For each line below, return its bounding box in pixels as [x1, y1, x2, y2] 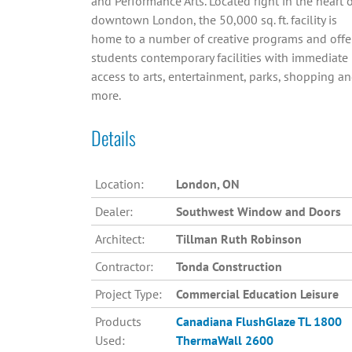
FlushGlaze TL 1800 [235, 313, 342, 330]
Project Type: [94, 286, 162, 302]
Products [94, 313, 141, 330]
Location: [94, 176, 144, 192]
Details [90, 123, 136, 152]
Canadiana [175, 313, 233, 330]
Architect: [94, 231, 145, 247]
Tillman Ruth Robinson [175, 231, 302, 247]
